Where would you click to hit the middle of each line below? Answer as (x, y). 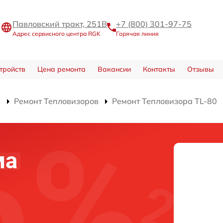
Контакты (159, 69)
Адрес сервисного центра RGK (56, 33)
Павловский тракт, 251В (60, 24)
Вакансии (114, 69)
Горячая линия (137, 33)
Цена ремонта (61, 69)
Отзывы (200, 69)
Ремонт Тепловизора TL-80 (165, 101)
